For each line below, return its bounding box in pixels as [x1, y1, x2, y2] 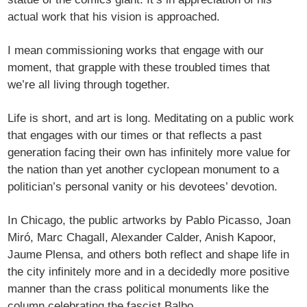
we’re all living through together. [8, 78, 171, 92]
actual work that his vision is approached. [8, 10, 221, 24]
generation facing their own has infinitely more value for [8, 146, 291, 160]
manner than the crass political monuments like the [8, 282, 269, 296]
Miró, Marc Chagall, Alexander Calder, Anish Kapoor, [8, 231, 277, 245]
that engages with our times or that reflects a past [8, 129, 262, 143]
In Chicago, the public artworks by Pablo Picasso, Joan [8, 214, 291, 228]
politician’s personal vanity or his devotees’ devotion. [8, 180, 278, 194]
